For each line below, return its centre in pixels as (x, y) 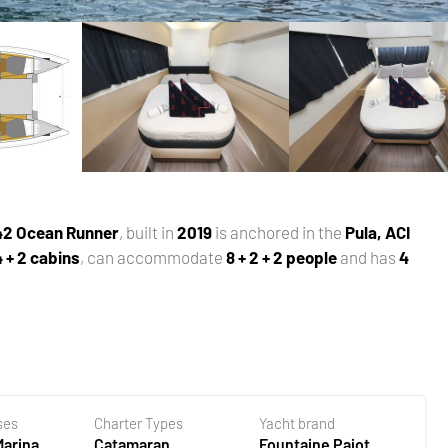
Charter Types (138, 422)
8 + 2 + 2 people (282, 256)
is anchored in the (279, 231)
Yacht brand (297, 422)
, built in (148, 231)
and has (368, 256)
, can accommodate (153, 256)
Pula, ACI (378, 231)
